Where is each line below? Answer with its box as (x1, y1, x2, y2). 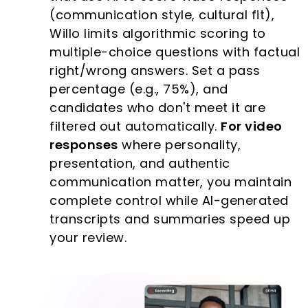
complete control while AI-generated (49, 192, 289, 210)
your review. (49, 229, 127, 247)
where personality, (118, 136, 241, 154)
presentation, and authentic (49, 155, 230, 173)
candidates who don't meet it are (49, 99, 266, 117)
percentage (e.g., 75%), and (49, 80, 228, 98)
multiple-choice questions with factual (49, 43, 300, 61)
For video (221, 118, 283, 135)
